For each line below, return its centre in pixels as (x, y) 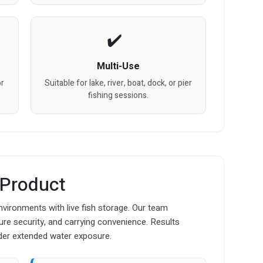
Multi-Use (118, 66)
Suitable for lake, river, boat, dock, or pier (118, 83)
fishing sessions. (118, 95)
